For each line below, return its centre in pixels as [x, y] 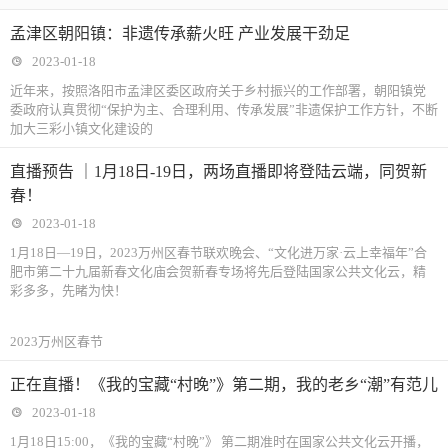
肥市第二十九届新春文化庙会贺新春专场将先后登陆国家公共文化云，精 [218, 271]
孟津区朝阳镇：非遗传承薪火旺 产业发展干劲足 [180, 33]
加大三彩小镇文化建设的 [81, 128]
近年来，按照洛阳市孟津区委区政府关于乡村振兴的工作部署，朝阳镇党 [218, 90]
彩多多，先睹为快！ [68, 290]
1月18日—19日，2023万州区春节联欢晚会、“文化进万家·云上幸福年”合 [218, 252]
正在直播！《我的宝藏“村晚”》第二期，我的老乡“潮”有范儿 [224, 384]
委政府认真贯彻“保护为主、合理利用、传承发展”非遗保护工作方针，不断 [224, 109]
